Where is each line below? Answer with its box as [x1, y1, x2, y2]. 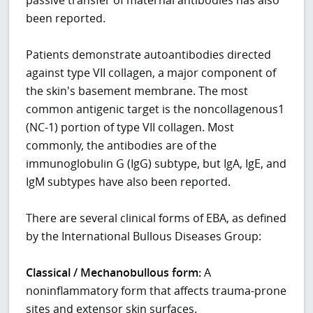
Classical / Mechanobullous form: [26, 264, 202, 280]
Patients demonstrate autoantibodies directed [26, 46, 272, 62]
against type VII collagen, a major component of [26, 64, 277, 80]
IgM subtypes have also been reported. [26, 173, 231, 189]
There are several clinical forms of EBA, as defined [26, 210, 287, 226]
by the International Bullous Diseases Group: [26, 228, 262, 244]
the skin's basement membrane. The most [26, 82, 249, 99]
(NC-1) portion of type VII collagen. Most [26, 119, 235, 135]
